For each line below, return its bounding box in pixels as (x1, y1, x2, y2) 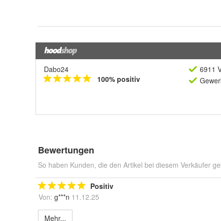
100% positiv (97, 74, 140, 84)
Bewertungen (38, 144, 94, 157)
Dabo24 (44, 64, 69, 74)
